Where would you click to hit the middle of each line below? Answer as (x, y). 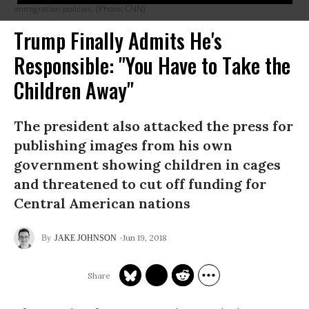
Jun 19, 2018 (145, 237)
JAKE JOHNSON (86, 238)
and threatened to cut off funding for (140, 184)
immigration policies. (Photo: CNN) (80, 9)
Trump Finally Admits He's (118, 40)
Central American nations (102, 203)
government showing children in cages (147, 165)
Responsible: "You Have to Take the (152, 65)
